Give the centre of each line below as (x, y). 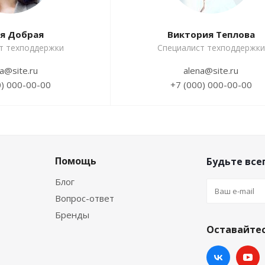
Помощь (76, 161)
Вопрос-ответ (85, 198)
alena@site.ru (211, 71)
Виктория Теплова (211, 35)
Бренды (72, 215)
